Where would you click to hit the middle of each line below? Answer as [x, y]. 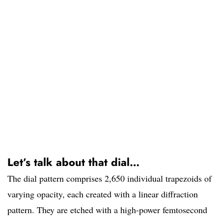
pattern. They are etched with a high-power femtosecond [107, 210]
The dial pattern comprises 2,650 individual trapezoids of [110, 179]
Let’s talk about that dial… [73, 162]
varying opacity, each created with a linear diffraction [103, 194]
